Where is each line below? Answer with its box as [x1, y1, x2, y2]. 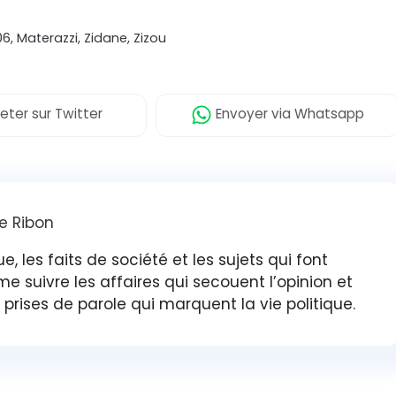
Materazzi [17, 29, 79, 48]
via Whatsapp [268, 104, 364, 124]
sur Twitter [28, 104, 103, 124]
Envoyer [212, 104, 268, 124]
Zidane [84, 29, 128, 48]
